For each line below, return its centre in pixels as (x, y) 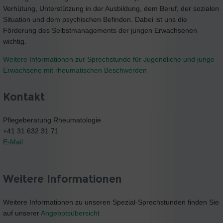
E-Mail (13, 142)
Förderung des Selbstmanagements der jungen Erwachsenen (100, 30)
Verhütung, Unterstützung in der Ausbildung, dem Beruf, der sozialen (111, 8)
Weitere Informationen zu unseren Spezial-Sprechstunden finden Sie (111, 202)
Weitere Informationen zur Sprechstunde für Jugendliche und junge (109, 59)
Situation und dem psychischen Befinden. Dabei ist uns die (95, 19)
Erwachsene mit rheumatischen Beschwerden (75, 70)
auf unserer (22, 213)
